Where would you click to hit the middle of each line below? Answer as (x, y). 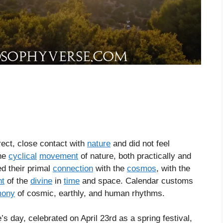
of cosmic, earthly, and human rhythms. (90, 193)
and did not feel (140, 143)
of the (17, 181)
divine (41, 181)
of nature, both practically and (135, 156)
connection (73, 168)
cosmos (142, 168)
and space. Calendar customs (136, 181)
